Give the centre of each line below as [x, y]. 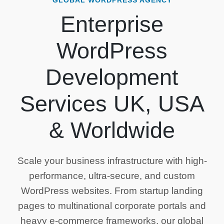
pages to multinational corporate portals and [112, 206]
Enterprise [112, 24]
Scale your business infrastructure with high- [112, 161]
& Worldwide [112, 130]
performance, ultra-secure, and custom [112, 176]
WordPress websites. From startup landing [112, 191]
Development [112, 77]
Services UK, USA [112, 103]
